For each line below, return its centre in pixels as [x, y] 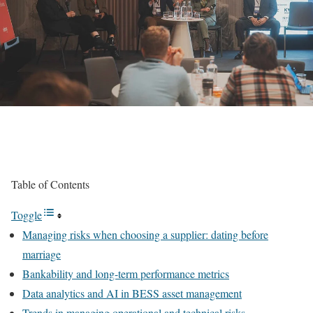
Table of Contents [50, 184]
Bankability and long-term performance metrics [126, 274]
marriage [42, 254]
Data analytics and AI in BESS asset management [132, 293]
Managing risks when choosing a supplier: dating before [145, 234]
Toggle [27, 215]
